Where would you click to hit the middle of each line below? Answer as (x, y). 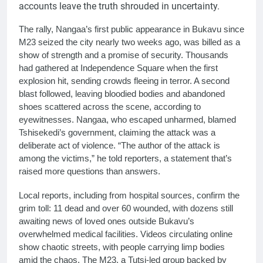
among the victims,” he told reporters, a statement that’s (125, 158)
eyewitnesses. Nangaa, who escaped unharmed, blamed (127, 119)
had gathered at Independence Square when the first (118, 68)
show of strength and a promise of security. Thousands (124, 55)
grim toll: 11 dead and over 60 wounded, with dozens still (126, 208)
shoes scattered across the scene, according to (110, 106)
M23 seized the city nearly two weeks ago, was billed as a (129, 42)
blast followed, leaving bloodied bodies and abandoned (122, 93)
